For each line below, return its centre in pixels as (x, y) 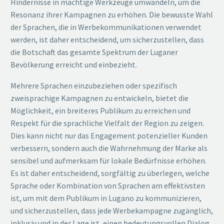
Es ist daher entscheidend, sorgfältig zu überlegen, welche (110, 173)
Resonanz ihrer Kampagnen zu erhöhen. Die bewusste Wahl (112, 14)
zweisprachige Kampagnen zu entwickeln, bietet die (99, 98)
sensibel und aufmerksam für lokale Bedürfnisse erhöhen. (108, 161)
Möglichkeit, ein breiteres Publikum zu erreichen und (100, 111)
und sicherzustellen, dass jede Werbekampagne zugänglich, (112, 211)
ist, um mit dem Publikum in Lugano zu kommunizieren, (106, 198)
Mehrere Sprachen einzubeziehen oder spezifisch (94, 86)
